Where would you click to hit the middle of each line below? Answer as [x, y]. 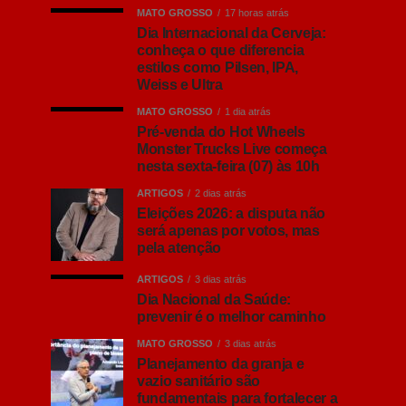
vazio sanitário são [198, 381]
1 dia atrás [248, 111]
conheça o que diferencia [221, 50]
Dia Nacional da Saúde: [214, 300]
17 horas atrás [257, 13]
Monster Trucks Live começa [232, 149]
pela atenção [179, 248]
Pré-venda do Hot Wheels [221, 132]
